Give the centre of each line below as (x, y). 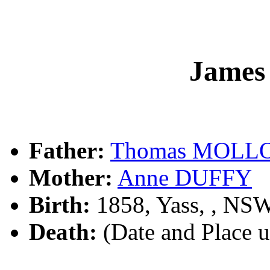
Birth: (60, 205)
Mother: (71, 178)
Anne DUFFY (185, 178)
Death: (63, 232)
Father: (67, 151)
